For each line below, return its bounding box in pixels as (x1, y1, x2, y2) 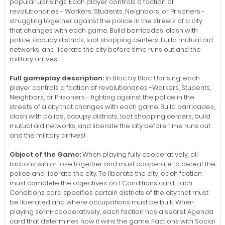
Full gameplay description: (10, 73, 104, 83)
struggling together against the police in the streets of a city (10, 16, 202, 26)
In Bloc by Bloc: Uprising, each (104, 73, 200, 83)
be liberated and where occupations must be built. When (10, 197, 194, 207)
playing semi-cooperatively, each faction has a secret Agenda (10, 206, 213, 216)
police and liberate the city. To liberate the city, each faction (10, 168, 202, 178)
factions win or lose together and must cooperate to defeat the (10, 159, 215, 169)
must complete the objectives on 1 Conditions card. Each (10, 178, 192, 188)
